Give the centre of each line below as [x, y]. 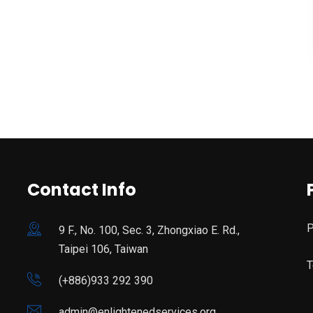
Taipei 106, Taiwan [103, 249]
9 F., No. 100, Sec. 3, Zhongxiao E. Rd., [149, 230]
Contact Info [82, 189]
